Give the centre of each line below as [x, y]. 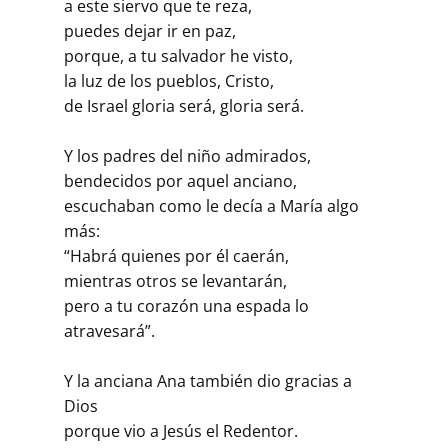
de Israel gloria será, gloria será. [184, 105]
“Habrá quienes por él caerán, [176, 255]
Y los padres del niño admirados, [187, 155]
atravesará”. [109, 330]
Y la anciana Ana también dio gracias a [208, 380]
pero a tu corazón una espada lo [186, 305]
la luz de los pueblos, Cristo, [169, 80]
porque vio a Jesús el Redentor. [181, 430]
